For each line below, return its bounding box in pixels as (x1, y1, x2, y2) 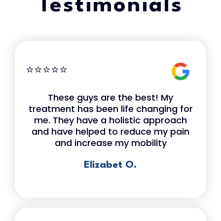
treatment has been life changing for (28, 103, 193, 115)
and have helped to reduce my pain (32, 125, 189, 138)
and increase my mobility (54, 137, 167, 149)
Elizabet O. (84, 160, 137, 171)
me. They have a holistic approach (34, 114, 187, 127)
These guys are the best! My (48, 91, 173, 104)
